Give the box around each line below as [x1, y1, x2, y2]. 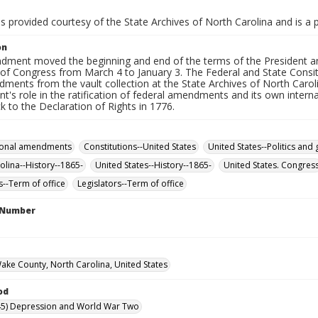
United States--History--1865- [95, 159, 212, 171]
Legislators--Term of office [77, 177, 184, 190]
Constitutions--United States [84, 141, 196, 153]
